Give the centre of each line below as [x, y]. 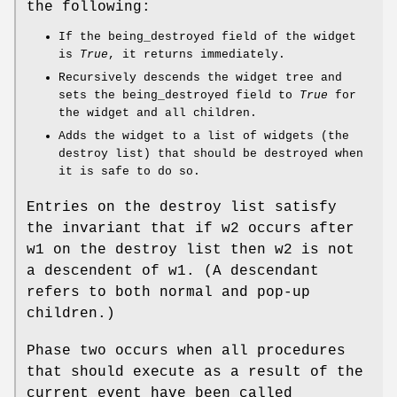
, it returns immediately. [197, 55]
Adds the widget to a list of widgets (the [204, 136]
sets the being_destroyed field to [179, 96]
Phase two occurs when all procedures [186, 351]
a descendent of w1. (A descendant [173, 272]
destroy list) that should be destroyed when [211, 154]
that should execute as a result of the [195, 373]
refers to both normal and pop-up [168, 293]
